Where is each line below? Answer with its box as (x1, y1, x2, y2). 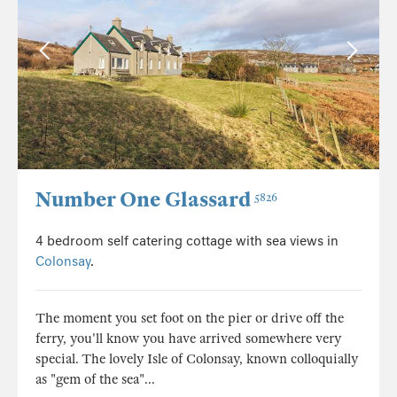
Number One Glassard (35, 187, 251, 214)
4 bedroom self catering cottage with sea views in (35, 233, 339, 250)
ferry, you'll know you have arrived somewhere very (35, 331, 341, 347)
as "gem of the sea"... (35, 371, 155, 388)
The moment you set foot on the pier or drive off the (35, 310, 344, 327)
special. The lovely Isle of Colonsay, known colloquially (35, 351, 358, 368)
